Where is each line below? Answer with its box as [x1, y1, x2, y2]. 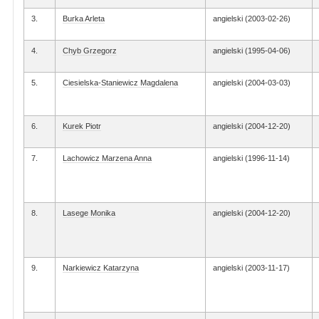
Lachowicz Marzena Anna [63, 154, 152, 162]
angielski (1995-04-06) [213, 46, 291, 55]
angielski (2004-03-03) [213, 78, 291, 87]
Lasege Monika [63, 209, 115, 217]
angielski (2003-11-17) [213, 263, 290, 272]
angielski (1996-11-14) [213, 154, 290, 162]
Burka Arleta [63, 14, 105, 23]
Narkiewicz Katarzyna [63, 263, 139, 272]
